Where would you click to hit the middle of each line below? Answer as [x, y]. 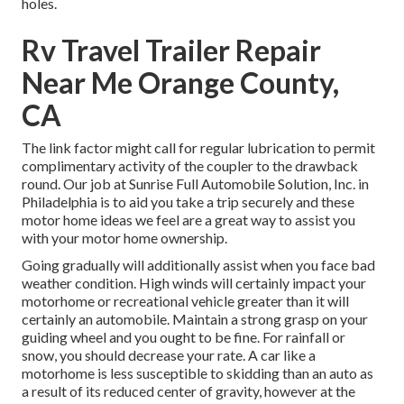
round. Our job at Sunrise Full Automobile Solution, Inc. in [195, 184]
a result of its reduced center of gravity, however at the [188, 391]
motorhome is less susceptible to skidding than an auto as [197, 373]
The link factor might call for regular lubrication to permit [198, 148]
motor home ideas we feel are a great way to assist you [188, 220]
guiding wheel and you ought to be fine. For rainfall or [184, 337]
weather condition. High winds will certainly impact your [194, 283]
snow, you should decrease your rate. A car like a [169, 355]
